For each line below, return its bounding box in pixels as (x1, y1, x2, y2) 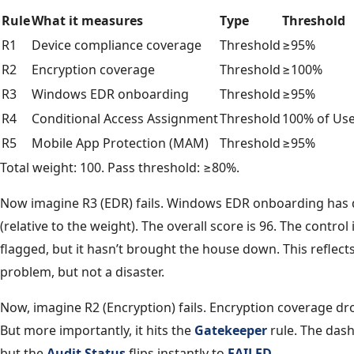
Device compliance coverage (32, 36, 201, 54)
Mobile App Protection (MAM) (32, 134, 209, 152)
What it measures (32, 12, 143, 29)
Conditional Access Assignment (32, 110, 218, 127)
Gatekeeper (194, 322, 267, 339)
